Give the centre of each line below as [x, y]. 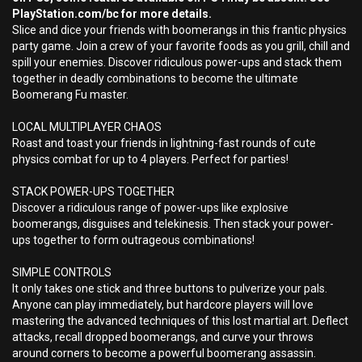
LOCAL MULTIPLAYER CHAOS [87, 127]
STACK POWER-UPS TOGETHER [93, 192]
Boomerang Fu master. [70, 95]
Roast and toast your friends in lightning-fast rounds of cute [164, 143]
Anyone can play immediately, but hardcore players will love [163, 305]
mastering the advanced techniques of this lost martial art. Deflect [180, 321]
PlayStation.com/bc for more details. [112, 14]
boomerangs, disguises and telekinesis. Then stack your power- [173, 224]
